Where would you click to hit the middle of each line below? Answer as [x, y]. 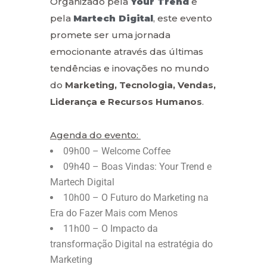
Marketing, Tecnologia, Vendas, [140, 85]
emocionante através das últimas [127, 51]
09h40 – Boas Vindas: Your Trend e [137, 166]
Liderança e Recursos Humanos [126, 101]
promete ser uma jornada [110, 35]
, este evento [183, 18]
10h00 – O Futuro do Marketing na [136, 197]
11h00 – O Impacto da [111, 228]
